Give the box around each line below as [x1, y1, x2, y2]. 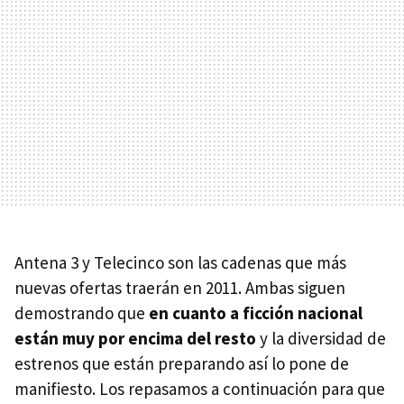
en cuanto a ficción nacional [149, 301, 363, 324]
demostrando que [14, 301, 149, 324]
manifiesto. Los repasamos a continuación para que [14, 377, 385, 399]
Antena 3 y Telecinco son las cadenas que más [14, 251, 346, 273]
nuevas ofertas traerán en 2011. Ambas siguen [14, 276, 345, 298]
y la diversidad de [256, 326, 386, 349]
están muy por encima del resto [14, 326, 256, 349]
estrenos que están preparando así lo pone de [14, 352, 349, 374]
